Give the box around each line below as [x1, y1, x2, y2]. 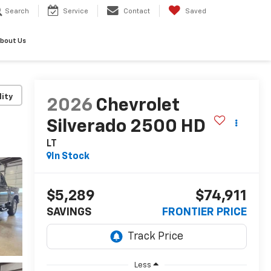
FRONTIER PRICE [162, 207, 247, 218]
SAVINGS [46, 207, 91, 218]
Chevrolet [95, 97, 180, 116]
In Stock [51, 152, 90, 162]
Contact [123, 8, 150, 15]
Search [5, 8, 29, 15]
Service [63, 8, 88, 15]
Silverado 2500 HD [46, 118, 206, 137]
